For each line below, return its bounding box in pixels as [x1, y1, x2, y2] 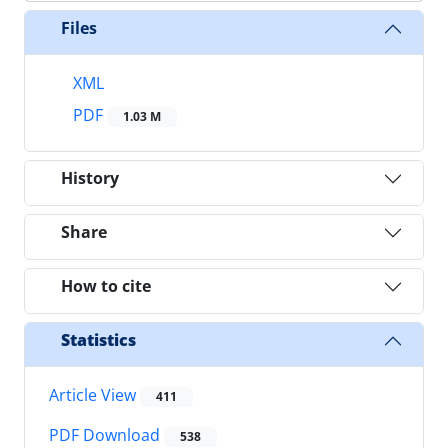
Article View [49, 383, 140, 406]
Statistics [61, 329, 136, 352]
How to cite [61, 275, 151, 298]
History [61, 167, 119, 190]
